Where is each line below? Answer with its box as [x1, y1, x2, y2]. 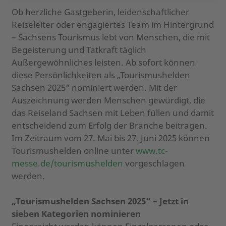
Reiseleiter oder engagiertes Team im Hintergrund [11, 18, 214, 30]
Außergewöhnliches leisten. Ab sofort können [11, 56, 195, 68]
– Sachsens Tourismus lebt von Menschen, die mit [11, 31, 210, 43]
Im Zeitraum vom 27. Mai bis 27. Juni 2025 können [11, 132, 210, 144]
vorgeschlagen [123, 157, 185, 169]
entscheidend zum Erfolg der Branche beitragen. [11, 119, 207, 131]
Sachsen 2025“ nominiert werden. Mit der [11, 81, 177, 93]
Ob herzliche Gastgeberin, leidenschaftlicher [11, 6, 189, 18]
